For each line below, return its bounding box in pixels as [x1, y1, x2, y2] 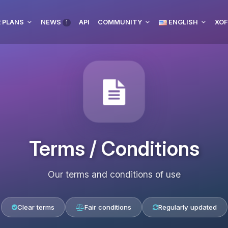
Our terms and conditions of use [47, 169, 181, 180]
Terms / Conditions [28, 136, 199, 160]
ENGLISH [167, 18, 198, 26]
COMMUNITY [98, 18, 142, 26]
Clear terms [17, 203, 54, 211]
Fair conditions [84, 203, 131, 211]
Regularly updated [158, 203, 217, 211]
